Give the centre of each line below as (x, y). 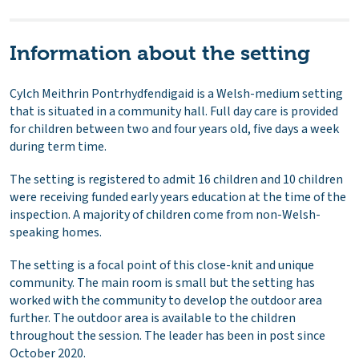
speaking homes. (56, 232)
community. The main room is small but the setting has (162, 282)
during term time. (58, 146)
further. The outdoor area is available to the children (153, 318)
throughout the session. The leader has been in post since (167, 335)
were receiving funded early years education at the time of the (178, 197)
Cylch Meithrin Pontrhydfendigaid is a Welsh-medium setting (176, 93)
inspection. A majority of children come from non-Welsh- (165, 214)
